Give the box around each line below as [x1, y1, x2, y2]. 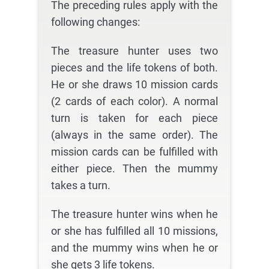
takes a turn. [51, 179, 110, 192]
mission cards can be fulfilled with [51, 145, 218, 159]
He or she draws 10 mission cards [51, 78, 218, 91]
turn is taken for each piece [51, 112, 218, 125]
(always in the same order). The [51, 128, 218, 142]
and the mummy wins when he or [51, 241, 218, 255]
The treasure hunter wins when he [51, 208, 218, 221]
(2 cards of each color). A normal [51, 95, 218, 108]
